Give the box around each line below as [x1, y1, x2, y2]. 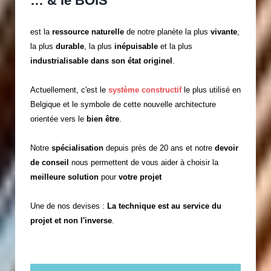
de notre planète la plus [124, 27, 211, 36]
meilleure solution [30, 172, 99, 181]
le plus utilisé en [181, 85, 241, 94]
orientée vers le [30, 114, 87, 123]
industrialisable [30, 56, 88, 65]
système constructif [108, 85, 181, 94]
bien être [87, 114, 119, 123]
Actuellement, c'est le [30, 85, 108, 94]
